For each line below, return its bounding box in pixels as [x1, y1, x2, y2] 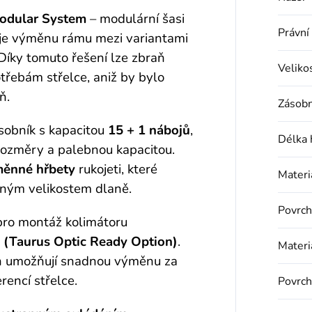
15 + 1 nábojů [108, 120, 190, 139]
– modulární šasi [86, 9, 185, 28]
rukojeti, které [75, 159, 157, 178]
